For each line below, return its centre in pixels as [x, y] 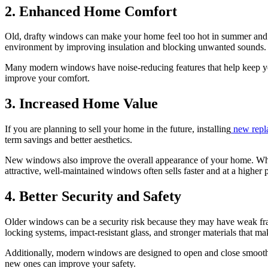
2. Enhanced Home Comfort [91, 11]
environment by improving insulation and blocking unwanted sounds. [135, 47]
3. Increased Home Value [81, 104]
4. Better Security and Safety [93, 197]
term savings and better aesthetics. [68, 140]
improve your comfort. [47, 78]
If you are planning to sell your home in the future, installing [118, 129]
